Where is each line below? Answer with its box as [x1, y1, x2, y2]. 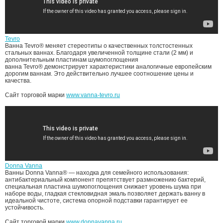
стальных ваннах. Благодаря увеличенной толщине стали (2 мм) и [5, 49, 193, 56]
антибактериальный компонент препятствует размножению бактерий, [5, 176, 206, 183]
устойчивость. [5, 204, 44, 211]
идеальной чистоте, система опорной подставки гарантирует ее [5, 197, 188, 204]
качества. [5, 77, 31, 84]
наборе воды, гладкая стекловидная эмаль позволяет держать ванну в [5, 190, 205, 197]
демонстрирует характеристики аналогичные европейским [44, 63, 212, 70]
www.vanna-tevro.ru [66, 91, 120, 99]
